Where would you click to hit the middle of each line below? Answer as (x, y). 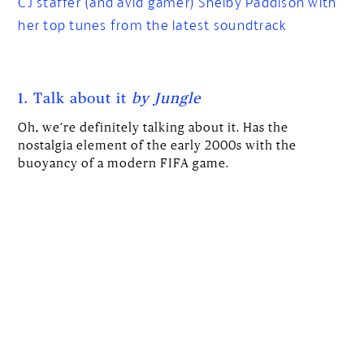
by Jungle (167, 99)
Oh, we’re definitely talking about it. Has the (154, 126)
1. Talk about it (75, 99)
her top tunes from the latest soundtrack (153, 25)
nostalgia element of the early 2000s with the (158, 144)
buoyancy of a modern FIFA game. (124, 162)
